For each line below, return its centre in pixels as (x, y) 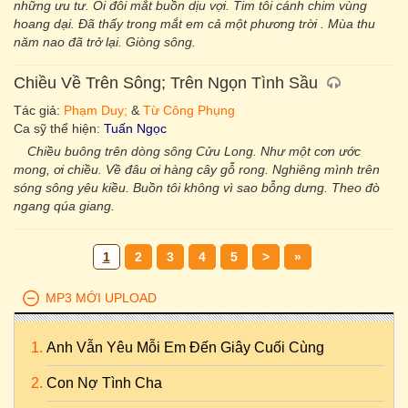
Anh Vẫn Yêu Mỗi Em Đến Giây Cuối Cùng (185, 347)
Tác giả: (39, 110)
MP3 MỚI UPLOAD (101, 298)
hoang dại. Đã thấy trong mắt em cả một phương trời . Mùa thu (194, 24)
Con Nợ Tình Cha (104, 383)
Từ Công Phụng (189, 110)
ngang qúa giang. (64, 206)
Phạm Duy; (96, 110)
